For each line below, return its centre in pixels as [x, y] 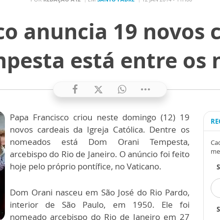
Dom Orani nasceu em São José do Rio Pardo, [100, 192]
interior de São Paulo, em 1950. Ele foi [100, 205]
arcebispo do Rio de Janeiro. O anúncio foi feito [100, 154]
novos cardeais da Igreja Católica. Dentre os [100, 129]
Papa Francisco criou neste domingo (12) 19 [100, 117]
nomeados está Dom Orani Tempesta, [100, 142]
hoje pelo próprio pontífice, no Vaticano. [86, 166]
